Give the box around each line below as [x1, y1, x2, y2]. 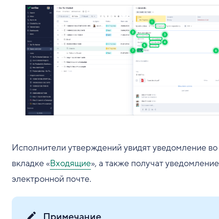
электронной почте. [12, 173, 91, 185]
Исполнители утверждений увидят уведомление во [12, 141, 218, 153]
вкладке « [12, 157, 50, 169]
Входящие [50, 157, 91, 169]
